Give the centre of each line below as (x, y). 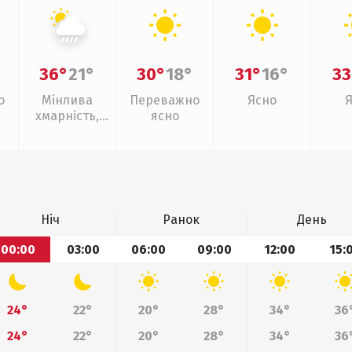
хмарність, (67, 116)
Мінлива (67, 100)
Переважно (165, 100)
